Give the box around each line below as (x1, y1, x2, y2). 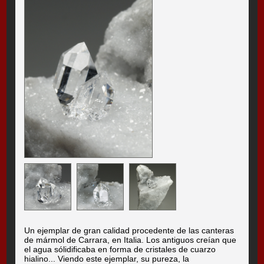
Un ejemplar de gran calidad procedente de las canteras (24, 226, 235, 236)
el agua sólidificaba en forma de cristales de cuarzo (24, 245, 216, 255)
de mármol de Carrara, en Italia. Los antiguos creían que (24, 235, 237, 245)
